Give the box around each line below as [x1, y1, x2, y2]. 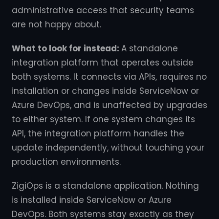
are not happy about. [12, 19, 101, 30]
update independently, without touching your [12, 142, 204, 153]
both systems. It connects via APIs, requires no [12, 71, 207, 83]
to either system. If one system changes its [12, 113, 195, 125]
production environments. [12, 156, 121, 168]
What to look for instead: [12, 43, 121, 54]
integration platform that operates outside [12, 57, 194, 68]
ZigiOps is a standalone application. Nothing [12, 180, 199, 192]
